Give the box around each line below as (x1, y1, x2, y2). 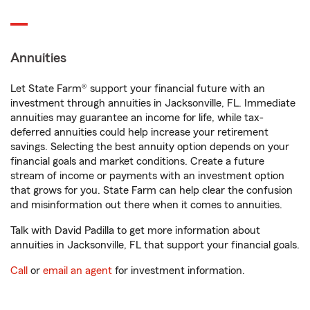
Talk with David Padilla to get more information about (10, 225, 260, 236)
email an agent (43, 265, 112, 276)
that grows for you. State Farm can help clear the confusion (10, 185, 293, 196)
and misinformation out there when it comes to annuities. (10, 199, 282, 210)
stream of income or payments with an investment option (10, 170, 284, 181)
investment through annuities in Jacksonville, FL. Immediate (10, 98, 295, 109)
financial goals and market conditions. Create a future (10, 156, 264, 167)
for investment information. (112, 265, 245, 276)
